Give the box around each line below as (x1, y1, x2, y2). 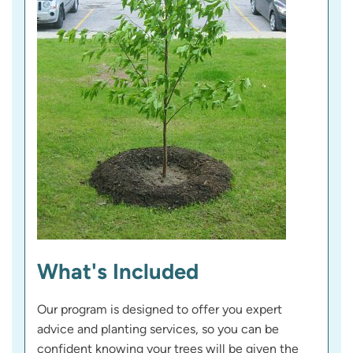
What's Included (37, 258, 199, 284)
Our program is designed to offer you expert (37, 301, 282, 317)
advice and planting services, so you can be (37, 321, 279, 336)
